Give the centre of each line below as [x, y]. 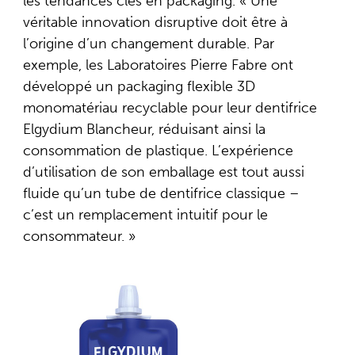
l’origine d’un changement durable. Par [148, 43]
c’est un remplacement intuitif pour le [145, 214]
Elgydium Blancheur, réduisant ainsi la [144, 129]
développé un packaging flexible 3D [139, 86]
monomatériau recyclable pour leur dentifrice [170, 107]
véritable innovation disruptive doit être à [155, 22]
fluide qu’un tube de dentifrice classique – [161, 193]
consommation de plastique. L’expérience [158, 150]
